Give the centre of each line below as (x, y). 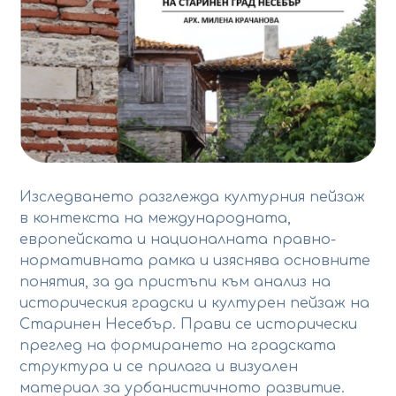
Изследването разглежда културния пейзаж (193, 198)
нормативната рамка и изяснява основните (195, 261)
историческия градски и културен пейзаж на (195, 304)
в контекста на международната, (156, 219)
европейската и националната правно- (178, 240)
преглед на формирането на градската (178, 346)
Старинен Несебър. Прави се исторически (189, 325)
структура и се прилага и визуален (159, 367)
